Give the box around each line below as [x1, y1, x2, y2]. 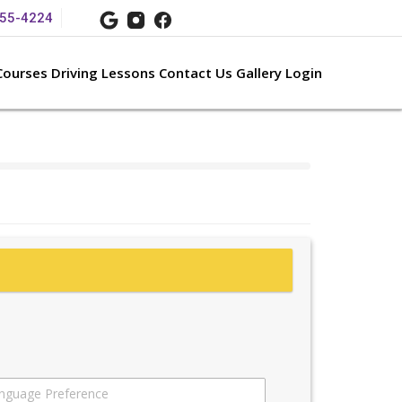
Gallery [236, 64, 282, 82]
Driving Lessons [51, 64, 155, 82]
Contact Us [159, 64, 232, 82]
